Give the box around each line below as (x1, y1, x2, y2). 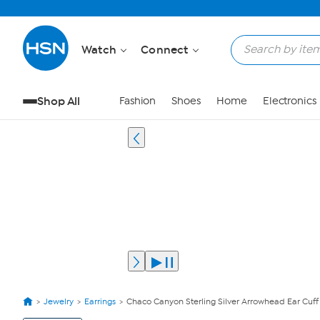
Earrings (84, 296, 116, 306)
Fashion (119, 95, 156, 107)
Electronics (262, 95, 316, 107)
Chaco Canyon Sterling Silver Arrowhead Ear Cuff (126, 296, 319, 306)
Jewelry (44, 296, 74, 306)
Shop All (37, 94, 81, 108)
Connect (141, 43, 191, 56)
